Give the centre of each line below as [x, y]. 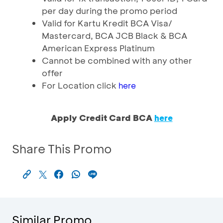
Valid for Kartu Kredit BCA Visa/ [107, 23]
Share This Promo [62, 149]
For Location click [80, 85]
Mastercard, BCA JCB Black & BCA [114, 35]
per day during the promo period [110, 10]
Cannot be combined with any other [117, 60]
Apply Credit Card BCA [102, 117]
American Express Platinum [98, 48]
